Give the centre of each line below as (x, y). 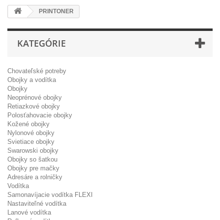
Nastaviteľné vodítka (37, 203)
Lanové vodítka (29, 212)
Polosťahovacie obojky (40, 115)
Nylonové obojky (31, 133)
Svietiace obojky (31, 141)
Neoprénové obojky (35, 97)
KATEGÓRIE (41, 43)
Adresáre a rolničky (35, 177)
